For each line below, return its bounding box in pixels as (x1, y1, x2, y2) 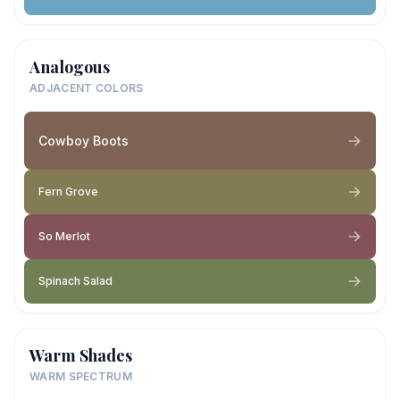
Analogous (29, 56, 110, 78)
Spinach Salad (38, 274, 112, 287)
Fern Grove (38, 185, 98, 198)
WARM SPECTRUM (29, 370, 132, 383)
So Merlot (38, 229, 90, 243)
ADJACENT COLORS (29, 81, 144, 95)
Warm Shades (29, 345, 132, 366)
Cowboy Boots (38, 132, 129, 148)
